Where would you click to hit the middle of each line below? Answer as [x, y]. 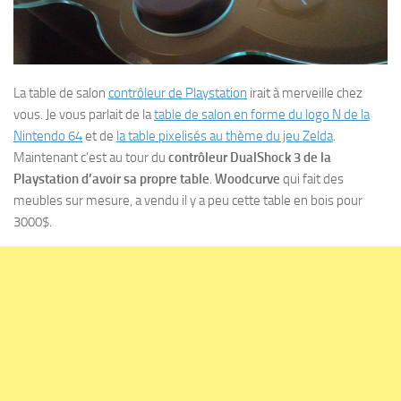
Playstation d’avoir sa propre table [111, 179]
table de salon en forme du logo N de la [262, 114]
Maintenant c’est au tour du [91, 157]
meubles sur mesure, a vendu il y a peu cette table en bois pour [188, 200]
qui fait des [312, 179]
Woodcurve [247, 179]
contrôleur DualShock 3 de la [250, 157]
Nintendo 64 [48, 136]
